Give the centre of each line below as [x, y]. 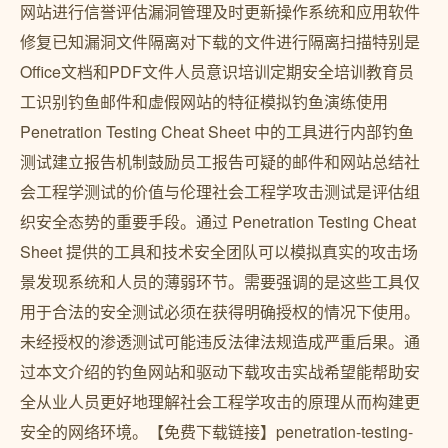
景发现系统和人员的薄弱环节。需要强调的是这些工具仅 [220, 281]
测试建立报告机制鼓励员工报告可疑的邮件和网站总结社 [220, 161]
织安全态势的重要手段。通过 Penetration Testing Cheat [218, 221]
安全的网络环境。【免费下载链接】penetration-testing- [216, 431]
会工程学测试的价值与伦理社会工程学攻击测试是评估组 [220, 191]
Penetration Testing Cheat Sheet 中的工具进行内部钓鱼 [217, 131]
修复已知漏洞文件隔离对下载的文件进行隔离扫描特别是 [220, 41]
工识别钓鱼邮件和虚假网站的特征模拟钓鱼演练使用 [204, 101]
